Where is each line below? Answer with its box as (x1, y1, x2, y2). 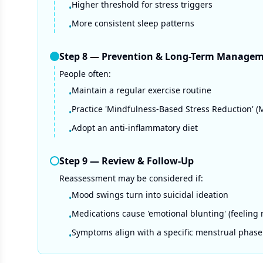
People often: (59, 68, 111, 79)
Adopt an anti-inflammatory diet (72, 122, 198, 133)
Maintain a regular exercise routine (72, 85, 211, 96)
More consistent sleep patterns (72, 18, 194, 29)
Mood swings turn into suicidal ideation (72, 189, 228, 200)
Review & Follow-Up (102, 154, 194, 167)
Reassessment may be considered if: (59, 173, 203, 184)
